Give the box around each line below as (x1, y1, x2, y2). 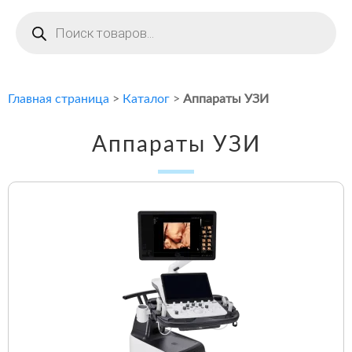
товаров (15, 24, 61, 37)
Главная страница (8, 93, 109, 106)
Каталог (123, 93, 170, 106)
